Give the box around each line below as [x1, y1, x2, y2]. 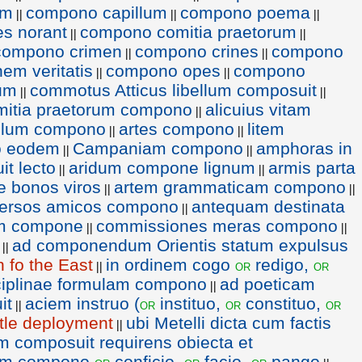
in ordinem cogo [106, 255, 235, 274]
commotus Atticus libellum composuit [30, 81, 317, 99]
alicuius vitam [205, 100, 311, 119]
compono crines [135, 42, 259, 61]
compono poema [180, 3, 310, 22]
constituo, [241, 294, 326, 313]
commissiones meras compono [96, 217, 338, 235]
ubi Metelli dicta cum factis [126, 314, 331, 332]
